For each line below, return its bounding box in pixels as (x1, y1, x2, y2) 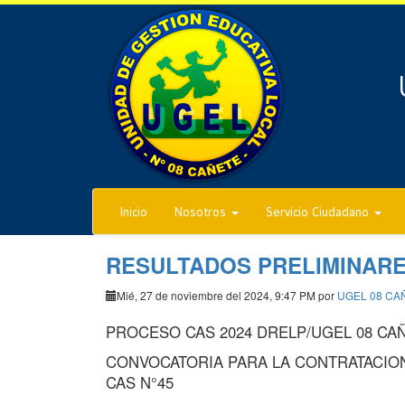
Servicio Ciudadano (266, 203, 372, 220)
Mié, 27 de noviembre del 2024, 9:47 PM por (117, 287, 337, 303)
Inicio (120, 203, 147, 220)
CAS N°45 (106, 372, 174, 393)
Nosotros (174, 203, 230, 220)
